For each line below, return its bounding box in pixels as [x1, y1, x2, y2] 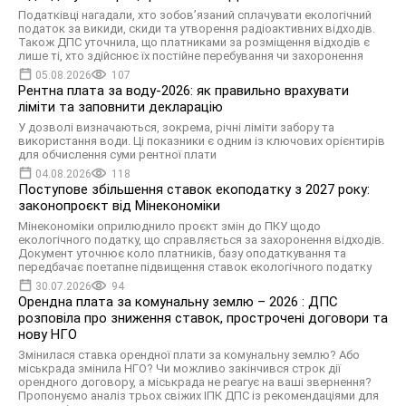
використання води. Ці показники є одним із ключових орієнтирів [18, 134, 385, 149]
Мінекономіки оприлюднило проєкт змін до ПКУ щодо [18, 219, 321, 234]
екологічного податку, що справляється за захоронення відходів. [18, 233, 384, 247]
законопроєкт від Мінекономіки [18, 198, 220, 215]
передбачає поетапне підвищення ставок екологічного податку [18, 260, 372, 275]
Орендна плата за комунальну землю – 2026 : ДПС [18, 294, 338, 311]
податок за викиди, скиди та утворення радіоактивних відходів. [18, 22, 375, 36]
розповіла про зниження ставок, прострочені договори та [18, 310, 388, 327]
